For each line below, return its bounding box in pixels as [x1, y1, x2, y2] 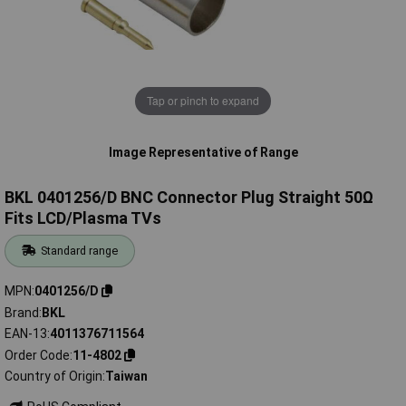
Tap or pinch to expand [147, 92, 259, 109]
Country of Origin [5, 369, 102, 384]
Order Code [5, 347, 70, 362]
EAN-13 [5, 326, 47, 342]
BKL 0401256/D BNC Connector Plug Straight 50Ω [5, 188, 373, 208]
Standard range [41, 244, 119, 258]
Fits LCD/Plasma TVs [5, 208, 161, 228]
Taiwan [105, 369, 148, 384]
